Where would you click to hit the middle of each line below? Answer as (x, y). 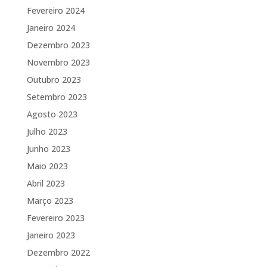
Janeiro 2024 (51, 27)
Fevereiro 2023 (55, 218)
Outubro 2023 (54, 79)
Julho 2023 (47, 131)
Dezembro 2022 (58, 252)
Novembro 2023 (58, 62)
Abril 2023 (46, 183)
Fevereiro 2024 (55, 10)
